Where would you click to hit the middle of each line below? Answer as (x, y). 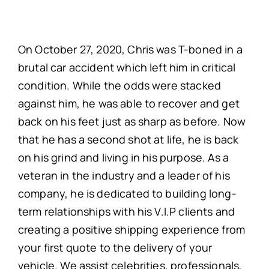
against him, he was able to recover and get (128, 104)
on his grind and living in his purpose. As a (123, 158)
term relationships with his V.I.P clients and (126, 212)
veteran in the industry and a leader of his (124, 176)
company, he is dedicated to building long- (127, 194)
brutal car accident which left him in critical (127, 68)
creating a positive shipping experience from (131, 230)
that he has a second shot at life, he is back (128, 140)
